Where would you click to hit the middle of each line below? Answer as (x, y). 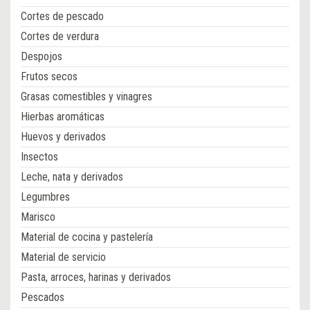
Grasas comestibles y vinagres (86, 97)
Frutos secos (49, 77)
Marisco (38, 217)
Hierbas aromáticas (63, 117)
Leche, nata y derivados (72, 177)
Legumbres (45, 197)
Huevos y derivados (63, 137)
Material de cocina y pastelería (87, 237)
